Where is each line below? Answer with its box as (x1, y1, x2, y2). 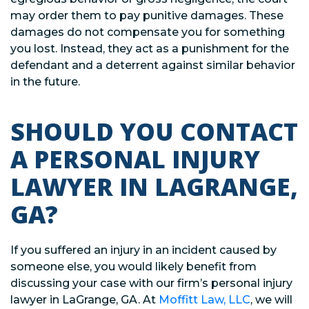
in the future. (10, 74, 80, 88)
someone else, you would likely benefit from (10, 259, 257, 273)
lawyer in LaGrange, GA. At (10, 292, 159, 306)
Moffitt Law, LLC (159, 292, 250, 306)
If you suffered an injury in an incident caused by (10, 243, 277, 257)
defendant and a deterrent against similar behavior (10, 58, 295, 72)
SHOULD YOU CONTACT (10, 114, 298, 148)
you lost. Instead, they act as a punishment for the (10, 41, 289, 55)
